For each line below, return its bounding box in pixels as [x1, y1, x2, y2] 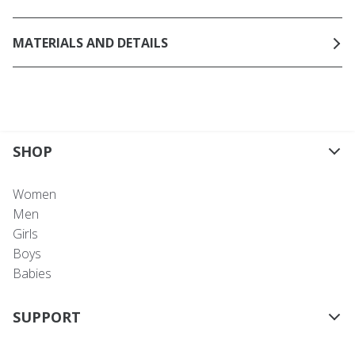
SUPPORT [13, 307, 81, 327]
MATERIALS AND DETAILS [13, 33, 168, 52]
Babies [13, 265, 52, 283]
